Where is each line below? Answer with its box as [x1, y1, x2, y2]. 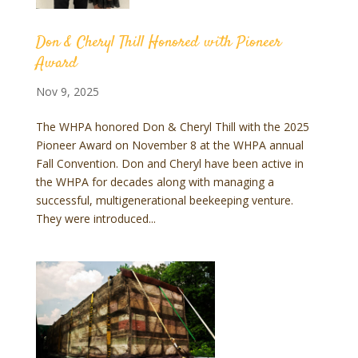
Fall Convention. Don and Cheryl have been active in [35, 156, 304, 171]
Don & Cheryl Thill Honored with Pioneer [35, 31, 281, 54]
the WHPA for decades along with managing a [35, 174, 274, 189]
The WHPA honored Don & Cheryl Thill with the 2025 [35, 119, 309, 134]
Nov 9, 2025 [35, 84, 99, 99]
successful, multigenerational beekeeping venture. [35, 193, 296, 208]
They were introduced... [35, 211, 156, 226]
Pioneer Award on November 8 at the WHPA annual [35, 137, 304, 153]
